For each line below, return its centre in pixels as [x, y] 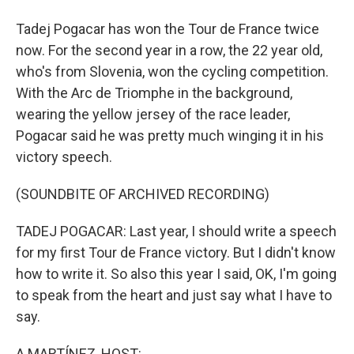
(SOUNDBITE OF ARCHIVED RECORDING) [143, 194]
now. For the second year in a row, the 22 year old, [169, 50]
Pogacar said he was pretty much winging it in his [170, 136]
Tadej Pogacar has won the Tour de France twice [168, 29]
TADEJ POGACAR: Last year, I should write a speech [176, 231]
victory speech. [64, 157]
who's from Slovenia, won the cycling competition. [172, 72]
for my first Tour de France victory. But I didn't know [176, 252]
